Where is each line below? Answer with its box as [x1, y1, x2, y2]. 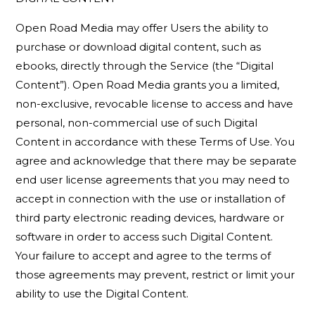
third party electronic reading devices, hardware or [15, 211, 285, 224]
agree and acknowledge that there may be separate [15, 154, 297, 167]
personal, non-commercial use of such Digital [15, 116, 258, 129]
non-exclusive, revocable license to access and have [15, 97, 294, 110]
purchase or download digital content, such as [15, 40, 262, 53]
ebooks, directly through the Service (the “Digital [15, 59, 274, 72]
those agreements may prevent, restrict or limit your [15, 268, 295, 281]
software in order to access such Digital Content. [15, 230, 274, 243]
